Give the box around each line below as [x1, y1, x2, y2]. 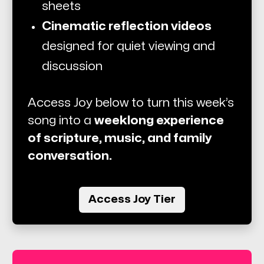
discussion [41, 60, 103, 72]
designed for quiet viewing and [41, 40, 215, 52]
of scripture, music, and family [27, 132, 212, 144]
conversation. [27, 150, 112, 161]
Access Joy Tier [88, 194, 176, 204]
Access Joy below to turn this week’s [27, 97, 234, 108]
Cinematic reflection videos [41, 20, 212, 32]
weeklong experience [94, 114, 224, 126]
